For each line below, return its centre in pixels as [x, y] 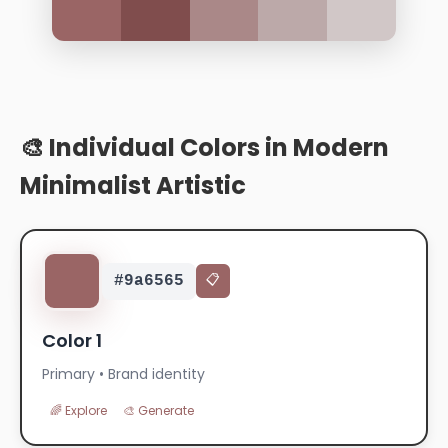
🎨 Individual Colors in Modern [204, 147]
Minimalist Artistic [133, 185]
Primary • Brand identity [123, 374]
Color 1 [72, 340]
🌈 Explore [78, 410]
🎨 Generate [158, 410]
